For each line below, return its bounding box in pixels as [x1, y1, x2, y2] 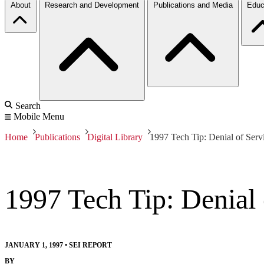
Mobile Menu [14, 111, 64, 121]
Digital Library [87, 131, 143, 142]
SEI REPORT [69, 240, 112, 249]
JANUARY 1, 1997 [5, 240, 63, 249]
